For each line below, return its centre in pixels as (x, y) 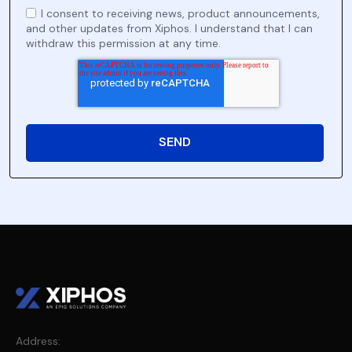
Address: (38, 341)
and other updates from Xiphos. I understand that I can (169, 28)
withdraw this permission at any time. (123, 43)
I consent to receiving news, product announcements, (180, 13)
